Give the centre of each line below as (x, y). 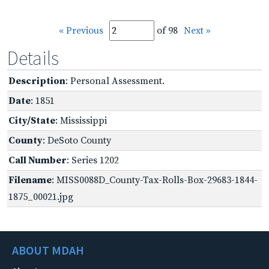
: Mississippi (81, 120)
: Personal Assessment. (115, 81)
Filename (30, 180)
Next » (197, 30)
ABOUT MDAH (48, 250)
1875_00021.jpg (41, 197)
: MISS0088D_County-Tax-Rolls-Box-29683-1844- (155, 180)
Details (33, 58)
